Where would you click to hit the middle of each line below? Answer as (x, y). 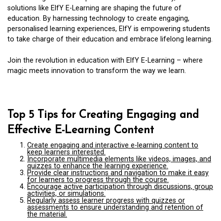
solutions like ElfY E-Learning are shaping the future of (94, 8)
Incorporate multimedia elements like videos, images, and (119, 159)
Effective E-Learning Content (81, 130)
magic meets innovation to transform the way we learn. (97, 71)
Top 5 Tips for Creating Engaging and (103, 115)
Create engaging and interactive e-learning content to (113, 145)
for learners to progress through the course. (98, 180)
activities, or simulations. (66, 193)
